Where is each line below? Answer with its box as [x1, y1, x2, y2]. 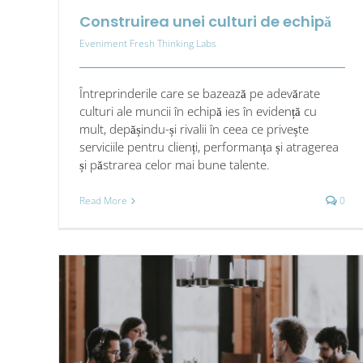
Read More [79, 193, 127, 207]
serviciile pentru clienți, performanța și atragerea [79, 138, 339, 155]
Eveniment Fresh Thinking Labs [79, 36, 216, 50]
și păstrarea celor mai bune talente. [79, 156, 270, 173]
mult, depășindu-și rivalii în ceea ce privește [79, 120, 309, 137]
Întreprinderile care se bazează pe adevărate [79, 84, 320, 101]
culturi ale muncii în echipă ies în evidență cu [79, 102, 317, 119]
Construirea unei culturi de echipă [79, 11, 331, 32]
